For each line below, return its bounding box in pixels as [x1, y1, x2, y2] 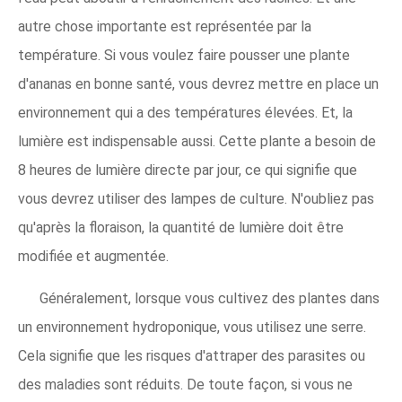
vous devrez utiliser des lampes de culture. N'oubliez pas [18, 189, 374, 207]
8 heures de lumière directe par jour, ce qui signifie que [18, 161, 357, 179]
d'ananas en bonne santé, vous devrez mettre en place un [18, 74, 379, 92]
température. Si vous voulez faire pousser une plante [18, 46, 350, 64]
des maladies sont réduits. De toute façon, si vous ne [18, 375, 353, 393]
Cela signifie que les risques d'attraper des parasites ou [18, 346, 365, 364]
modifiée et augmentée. [18, 247, 169, 265]
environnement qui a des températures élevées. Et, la [18, 103, 353, 121]
